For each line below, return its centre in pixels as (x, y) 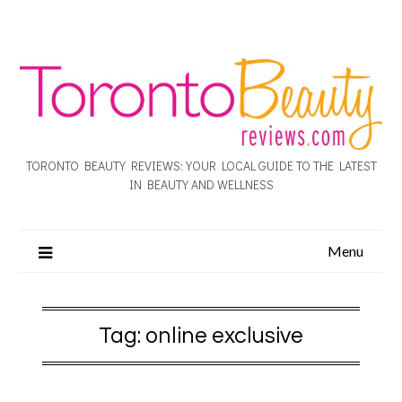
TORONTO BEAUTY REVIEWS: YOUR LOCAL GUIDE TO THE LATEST (201, 165)
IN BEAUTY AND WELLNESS (201, 184)
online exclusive (224, 335)
